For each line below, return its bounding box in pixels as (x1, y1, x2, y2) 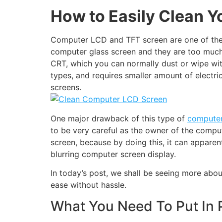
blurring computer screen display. (51, 149, 176, 159)
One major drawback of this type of (51, 113, 187, 123)
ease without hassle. (51, 180, 126, 190)
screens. (51, 82, 81, 93)
